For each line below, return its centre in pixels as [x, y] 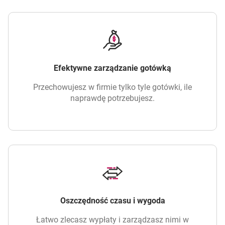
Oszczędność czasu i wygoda [113, 200]
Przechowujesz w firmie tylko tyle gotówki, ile [113, 87]
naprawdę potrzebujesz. [113, 98]
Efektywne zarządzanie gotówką [113, 68]
